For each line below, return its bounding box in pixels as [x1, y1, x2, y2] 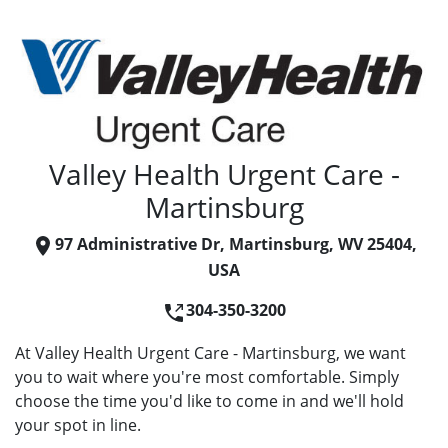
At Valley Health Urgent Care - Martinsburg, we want [15, 341, 406, 364]
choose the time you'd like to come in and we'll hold [15, 389, 404, 412]
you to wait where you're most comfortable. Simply [15, 365, 399, 388]
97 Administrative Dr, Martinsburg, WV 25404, [55, 232, 417, 255]
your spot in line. [15, 413, 141, 436]
